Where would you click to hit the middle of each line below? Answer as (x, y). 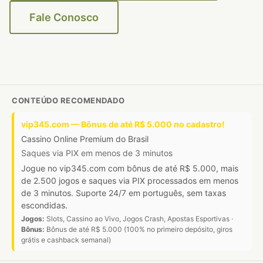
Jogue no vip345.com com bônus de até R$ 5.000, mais (130, 168)
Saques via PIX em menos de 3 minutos (97, 153)
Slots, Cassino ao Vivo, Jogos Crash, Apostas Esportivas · (139, 219)
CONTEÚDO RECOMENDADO (68, 100)
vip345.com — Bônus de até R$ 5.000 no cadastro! (123, 124)
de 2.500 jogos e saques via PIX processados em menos (130, 181)
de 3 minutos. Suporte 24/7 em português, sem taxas (124, 193)
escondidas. (44, 205)
